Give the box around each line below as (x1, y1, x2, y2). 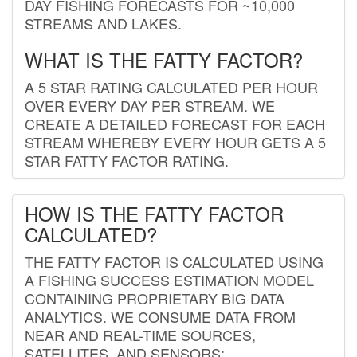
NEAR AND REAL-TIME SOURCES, (25, 324, 256, 345)
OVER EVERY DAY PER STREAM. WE (25, 94, 275, 116)
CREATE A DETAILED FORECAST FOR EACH (25, 112, 325, 134)
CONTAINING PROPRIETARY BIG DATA (25, 287, 284, 308)
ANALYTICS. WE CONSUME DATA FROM (25, 305, 296, 327)
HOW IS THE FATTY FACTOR (25, 198, 284, 227)
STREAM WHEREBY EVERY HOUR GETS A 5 (25, 131, 326, 152)
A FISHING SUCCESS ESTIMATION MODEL (25, 269, 314, 290)
